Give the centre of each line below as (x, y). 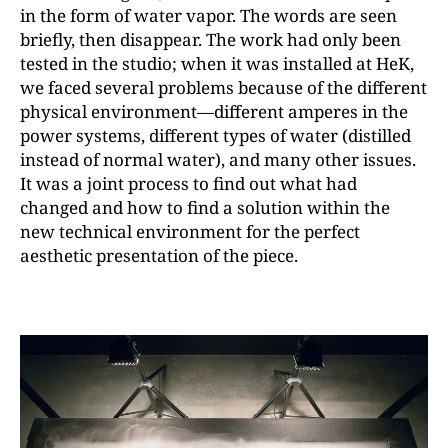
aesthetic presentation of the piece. (159, 256)
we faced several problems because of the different (223, 88)
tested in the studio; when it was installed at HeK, (217, 64)
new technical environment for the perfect (190, 232)
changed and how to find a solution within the (205, 208)
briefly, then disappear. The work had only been (210, 40)
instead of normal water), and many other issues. (218, 160)
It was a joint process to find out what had (188, 184)
